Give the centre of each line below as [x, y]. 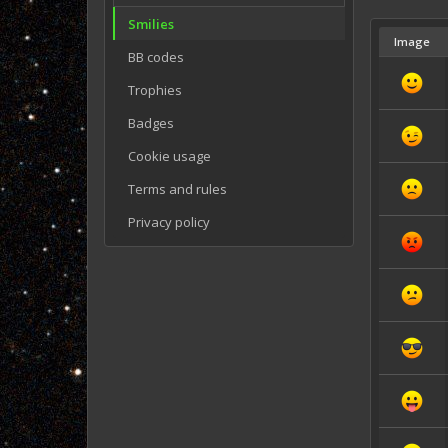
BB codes [156, 56]
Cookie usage [169, 155]
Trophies [155, 89]
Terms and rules [177, 188]
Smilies [151, 23]
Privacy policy [169, 221]
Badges [151, 122]
